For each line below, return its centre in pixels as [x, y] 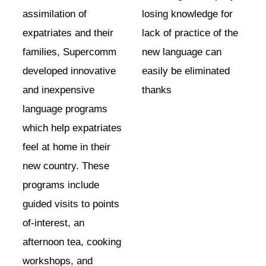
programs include [61, 185]
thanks [157, 90]
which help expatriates [72, 128]
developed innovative [69, 71]
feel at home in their [66, 147]
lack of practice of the [190, 33]
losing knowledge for [187, 14]
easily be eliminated [186, 71]
